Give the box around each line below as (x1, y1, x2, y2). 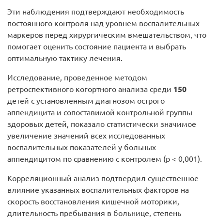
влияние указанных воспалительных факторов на (7, 185, 189, 194)
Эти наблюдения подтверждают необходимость (7, 7, 184, 16)
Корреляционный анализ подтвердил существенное (7, 173, 199, 183)
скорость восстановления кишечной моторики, (7, 197, 179, 206)
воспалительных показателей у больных (7, 142, 156, 152)
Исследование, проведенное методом (7, 73, 147, 82)
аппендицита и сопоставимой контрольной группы (7, 108, 192, 117)
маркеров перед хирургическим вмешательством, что (7, 30, 206, 39)
